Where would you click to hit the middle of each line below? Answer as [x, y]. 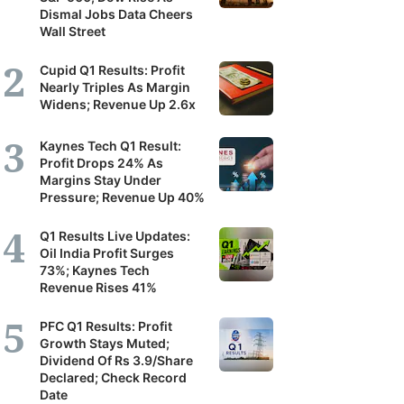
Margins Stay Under [101, 180]
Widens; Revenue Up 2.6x [118, 104]
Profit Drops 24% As [101, 163]
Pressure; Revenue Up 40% [122, 197]
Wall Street [73, 31]
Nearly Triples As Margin [115, 87]
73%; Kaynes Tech [95, 270]
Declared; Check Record [113, 377]
